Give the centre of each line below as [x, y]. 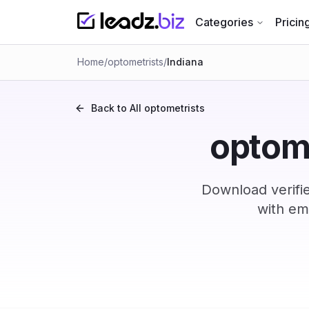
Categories [224, 22]
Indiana [185, 62]
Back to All [118, 108]
